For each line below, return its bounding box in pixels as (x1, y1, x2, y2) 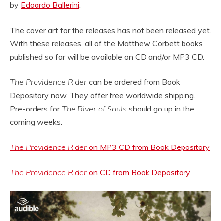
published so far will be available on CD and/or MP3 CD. (10, 51, 204, 62)
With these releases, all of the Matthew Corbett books (10, 38, 203, 48)
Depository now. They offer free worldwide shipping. (10, 90, 195, 100)
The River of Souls (62, 103, 127, 113)
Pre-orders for (10, 103, 62, 113)
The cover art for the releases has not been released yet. (10, 25, 211, 35)
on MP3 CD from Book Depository (87, 142, 210, 152)
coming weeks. (10, 116, 62, 127)
